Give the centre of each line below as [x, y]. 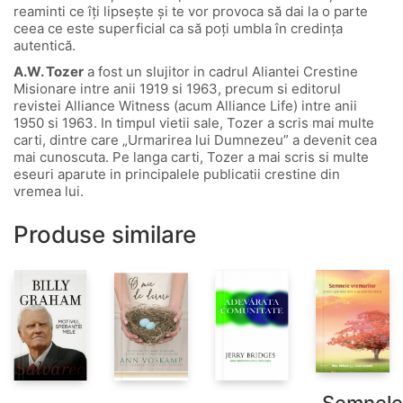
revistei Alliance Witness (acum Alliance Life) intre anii [185, 105]
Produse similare [105, 234]
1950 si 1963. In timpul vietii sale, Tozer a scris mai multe [194, 122]
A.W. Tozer [49, 71]
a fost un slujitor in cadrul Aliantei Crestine [221, 71]
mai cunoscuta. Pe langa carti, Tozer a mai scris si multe [191, 157]
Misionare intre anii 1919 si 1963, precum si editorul [177, 88]
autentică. [45, 45]
